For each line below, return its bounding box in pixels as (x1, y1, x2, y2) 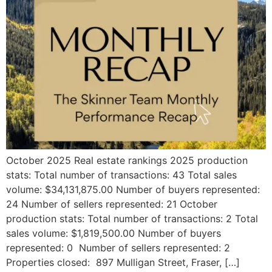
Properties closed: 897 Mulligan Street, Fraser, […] (6, 256, 240, 269)
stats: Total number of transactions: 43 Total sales (6, 169, 237, 182)
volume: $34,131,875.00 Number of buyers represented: (6, 183, 260, 196)
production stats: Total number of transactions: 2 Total (6, 212, 258, 225)
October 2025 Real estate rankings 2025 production (6, 154, 248, 167)
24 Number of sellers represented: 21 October (6, 198, 217, 211)
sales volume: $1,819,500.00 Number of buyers (6, 227, 221, 240)
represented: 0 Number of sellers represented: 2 (6, 242, 230, 254)
